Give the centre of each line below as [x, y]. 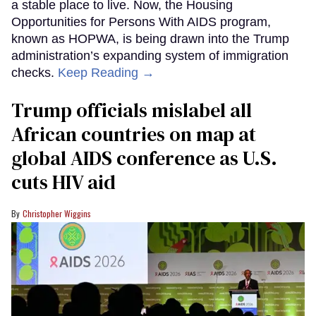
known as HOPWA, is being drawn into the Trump [150, 39]
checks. [35, 73]
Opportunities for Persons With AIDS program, [141, 22]
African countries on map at [134, 134]
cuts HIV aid [63, 182]
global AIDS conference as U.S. [144, 158]
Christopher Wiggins [57, 214]
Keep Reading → [106, 73]
